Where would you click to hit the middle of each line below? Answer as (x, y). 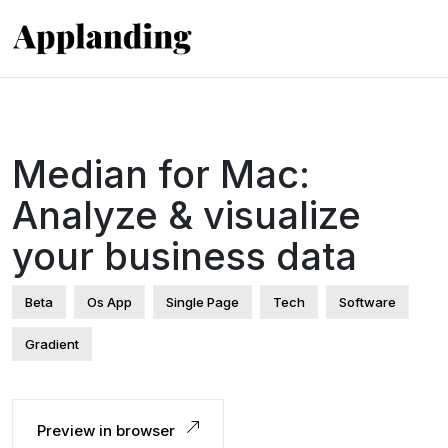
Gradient (52, 343)
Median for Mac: (161, 173)
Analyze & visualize (186, 214)
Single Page (202, 301)
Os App (109, 301)
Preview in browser (108, 430)
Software (367, 301)
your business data (184, 255)
